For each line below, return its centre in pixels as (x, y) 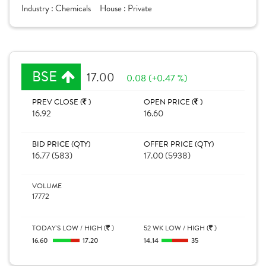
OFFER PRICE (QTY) (179, 144)
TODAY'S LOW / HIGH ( (69, 228)
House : (114, 8)
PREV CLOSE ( (57, 102)
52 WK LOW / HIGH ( (176, 228)
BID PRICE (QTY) (61, 144)
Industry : (38, 8)
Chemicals (73, 8)
